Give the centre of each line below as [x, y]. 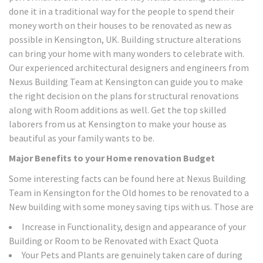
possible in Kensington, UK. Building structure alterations [125, 39]
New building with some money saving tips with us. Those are [131, 206]
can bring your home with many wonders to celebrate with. [127, 53]
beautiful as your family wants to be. [82, 138]
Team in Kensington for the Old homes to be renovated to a [129, 192]
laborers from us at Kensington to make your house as [118, 124]
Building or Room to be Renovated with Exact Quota [114, 241]
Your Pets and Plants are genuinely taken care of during [132, 255]
